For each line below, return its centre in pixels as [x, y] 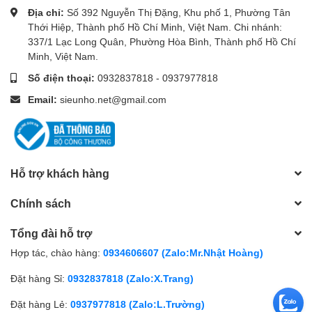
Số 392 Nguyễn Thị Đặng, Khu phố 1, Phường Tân [179, 12]
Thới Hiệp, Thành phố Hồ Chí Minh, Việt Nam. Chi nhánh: [155, 27]
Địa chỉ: [47, 12]
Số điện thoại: [63, 78]
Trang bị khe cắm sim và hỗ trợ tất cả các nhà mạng [133, 66]
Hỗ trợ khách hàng [60, 173]
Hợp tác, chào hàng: [55, 252]
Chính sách [41, 203]
